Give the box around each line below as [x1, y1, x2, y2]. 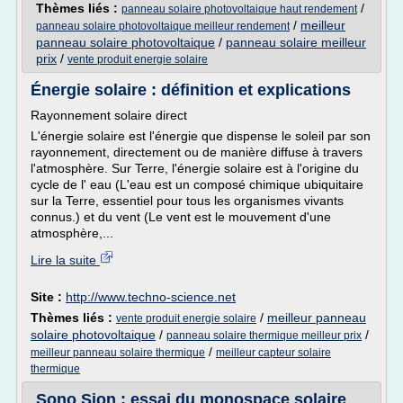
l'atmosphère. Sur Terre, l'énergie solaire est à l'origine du [31, 161, 359, 175]
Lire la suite [31, 253, 100, 267]
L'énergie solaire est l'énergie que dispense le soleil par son [31, 129, 371, 143]
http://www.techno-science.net [66, 290, 236, 304]
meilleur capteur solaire [216, 346, 331, 359]
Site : [31, 290, 66, 304]
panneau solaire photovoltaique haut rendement [121, 3, 357, 15]
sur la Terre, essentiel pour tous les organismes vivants [31, 193, 344, 208]
